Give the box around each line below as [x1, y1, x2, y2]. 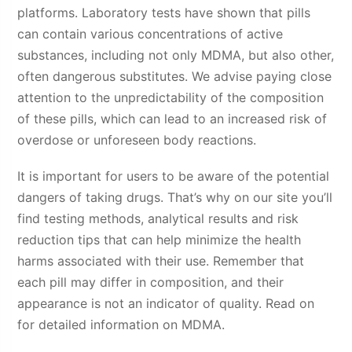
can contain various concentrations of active [17, 25, 284, 42]
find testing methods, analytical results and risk [17, 210, 299, 226]
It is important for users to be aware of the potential [17, 167, 330, 184]
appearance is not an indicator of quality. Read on [17, 295, 315, 311]
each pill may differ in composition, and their [17, 273, 284, 290]
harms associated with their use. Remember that [17, 252, 305, 269]
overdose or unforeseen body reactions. [17, 131, 257, 148]
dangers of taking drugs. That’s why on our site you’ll [17, 189, 333, 205]
